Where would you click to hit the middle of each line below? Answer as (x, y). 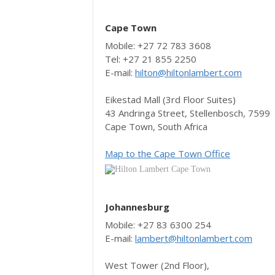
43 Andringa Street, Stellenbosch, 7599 (188, 113)
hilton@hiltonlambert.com (188, 73)
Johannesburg (137, 207)
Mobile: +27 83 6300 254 (158, 225)
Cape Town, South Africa (156, 127)
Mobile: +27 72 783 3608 (158, 46)
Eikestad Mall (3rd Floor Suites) (170, 100)
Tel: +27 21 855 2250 (151, 59)
